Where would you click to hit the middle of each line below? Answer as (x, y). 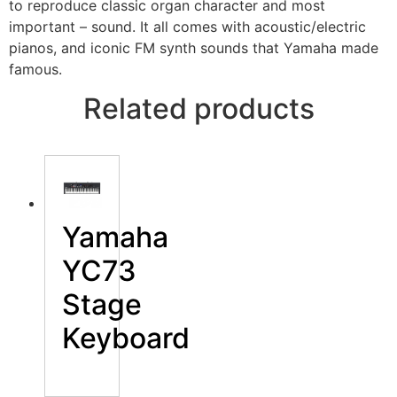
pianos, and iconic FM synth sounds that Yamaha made (194, 47)
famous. (35, 69)
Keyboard (126, 338)
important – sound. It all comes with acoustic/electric (187, 26)
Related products (198, 109)
